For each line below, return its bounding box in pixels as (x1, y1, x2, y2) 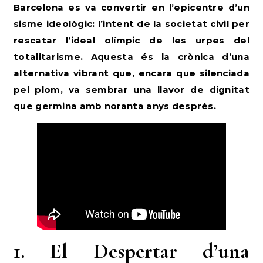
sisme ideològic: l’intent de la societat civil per (14, 18, 249, 29)
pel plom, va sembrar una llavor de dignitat (14, 84, 249, 95)
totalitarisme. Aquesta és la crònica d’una (14, 51, 249, 62)
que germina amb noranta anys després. (14, 100, 217, 112)
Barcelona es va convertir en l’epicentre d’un (14, 2, 249, 13)
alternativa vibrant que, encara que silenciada (14, 68, 249, 79)
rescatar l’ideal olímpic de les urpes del (14, 35, 249, 46)
